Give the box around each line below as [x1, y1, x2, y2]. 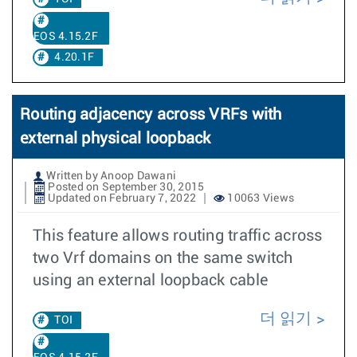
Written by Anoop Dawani [44, 171, 176, 182]
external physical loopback [20, 131, 211, 147]
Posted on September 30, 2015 [45, 182, 205, 193]
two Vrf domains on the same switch [33, 250, 293, 266]
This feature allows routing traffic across [33, 228, 323, 244]
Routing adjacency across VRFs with [20, 107, 282, 123]
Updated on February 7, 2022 [45, 193, 196, 204]
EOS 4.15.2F [33, 31, 98, 42]
